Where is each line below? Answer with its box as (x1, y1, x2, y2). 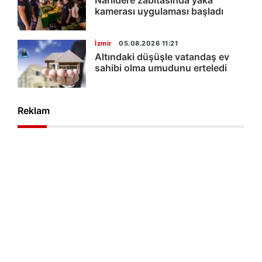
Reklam (18, 104, 50, 116)
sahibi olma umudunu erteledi (95, 62, 227, 74)
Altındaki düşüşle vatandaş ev (95, 51, 229, 63)
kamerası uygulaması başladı (95, 5, 223, 17)
